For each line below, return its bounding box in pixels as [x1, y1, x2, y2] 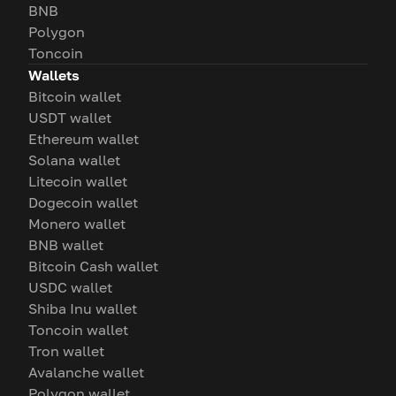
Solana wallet [28, 151, 120, 170]
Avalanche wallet [28, 363, 144, 382]
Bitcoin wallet [28, 88, 121, 106]
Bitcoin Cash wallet [28, 257, 158, 276]
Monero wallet [28, 215, 126, 233]
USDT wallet [28, 109, 111, 127]
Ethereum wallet [28, 130, 139, 148]
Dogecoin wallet [28, 194, 138, 212]
